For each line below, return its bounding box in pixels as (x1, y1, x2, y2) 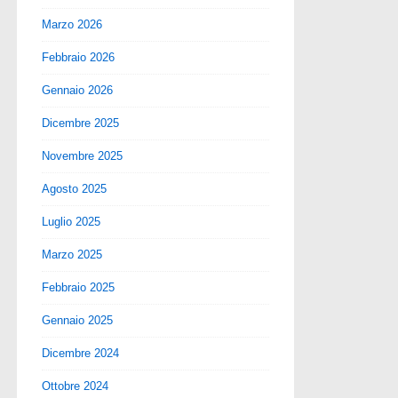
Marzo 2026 (42, 17, 102, 31)
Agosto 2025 (42, 181, 107, 195)
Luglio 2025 (42, 214, 100, 228)
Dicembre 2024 (42, 346, 119, 360)
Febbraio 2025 (42, 280, 115, 294)
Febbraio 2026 (42, 50, 115, 64)
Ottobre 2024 (42, 378, 108, 393)
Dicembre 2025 (42, 115, 119, 130)
